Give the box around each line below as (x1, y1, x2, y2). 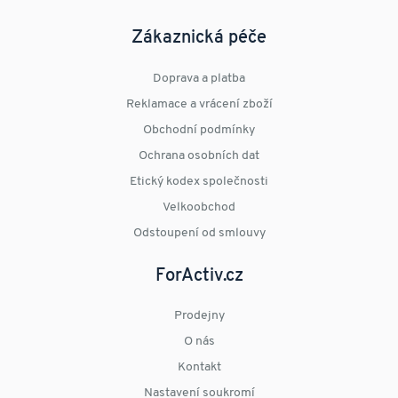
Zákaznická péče (131, 29, 267, 48)
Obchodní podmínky (143, 123, 255, 137)
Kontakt (177, 361, 221, 375)
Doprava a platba (153, 71, 245, 85)
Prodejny (173, 309, 225, 323)
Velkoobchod (163, 200, 235, 214)
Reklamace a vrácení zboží (125, 97, 273, 111)
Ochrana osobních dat (139, 148, 259, 163)
